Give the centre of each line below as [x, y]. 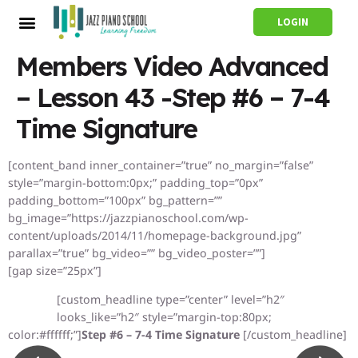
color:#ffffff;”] [45, 335]
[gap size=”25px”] [55, 270]
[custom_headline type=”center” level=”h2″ [171, 300]
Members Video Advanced [172, 66]
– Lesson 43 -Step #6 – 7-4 [173, 97]
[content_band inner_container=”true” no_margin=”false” [161, 165]
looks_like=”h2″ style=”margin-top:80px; [164, 317]
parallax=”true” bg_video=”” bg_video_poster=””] [137, 253]
